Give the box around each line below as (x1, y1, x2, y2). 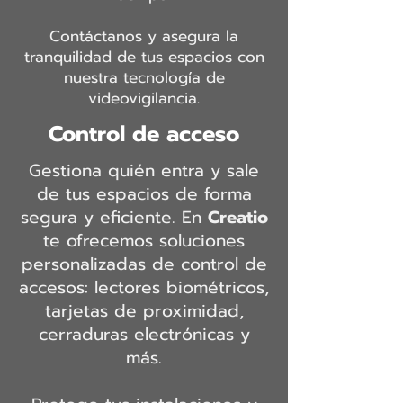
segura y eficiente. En (20, 204, 208, 230)
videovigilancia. (88, 86, 200, 110)
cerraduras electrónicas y (38, 321, 250, 347)
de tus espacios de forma (36, 181, 252, 207)
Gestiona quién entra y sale (29, 157, 259, 184)
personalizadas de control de (21, 251, 267, 277)
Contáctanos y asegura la (49, 24, 238, 48)
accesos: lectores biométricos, (19, 274, 269, 300)
